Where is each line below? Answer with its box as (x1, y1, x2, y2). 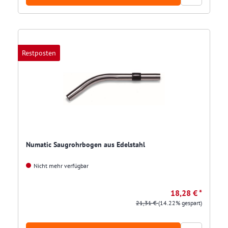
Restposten (22, 48, 56, 58)
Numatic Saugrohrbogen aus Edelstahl (26, 140, 145, 150)
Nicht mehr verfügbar (32, 162, 89, 170)
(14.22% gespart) (158, 199, 202, 207)
